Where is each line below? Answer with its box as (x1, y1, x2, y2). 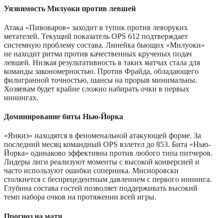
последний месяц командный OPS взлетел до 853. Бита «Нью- (4, 140, 211, 149)
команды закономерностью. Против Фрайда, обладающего (4, 67, 199, 75)
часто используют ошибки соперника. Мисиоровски (4, 166, 179, 175)
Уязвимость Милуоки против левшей (4, 4, 136, 13)
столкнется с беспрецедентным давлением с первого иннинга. (4, 175, 212, 184)
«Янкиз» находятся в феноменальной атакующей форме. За (4, 131, 201, 140)
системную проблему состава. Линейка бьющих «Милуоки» (4, 40, 205, 49)
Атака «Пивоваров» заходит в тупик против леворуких (4, 23, 188, 32)
